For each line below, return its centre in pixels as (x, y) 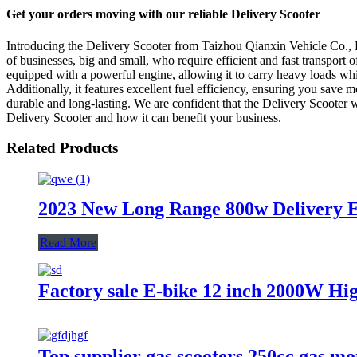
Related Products (62, 148)
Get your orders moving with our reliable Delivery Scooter (163, 14)
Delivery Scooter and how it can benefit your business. (144, 117)
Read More (68, 242)
